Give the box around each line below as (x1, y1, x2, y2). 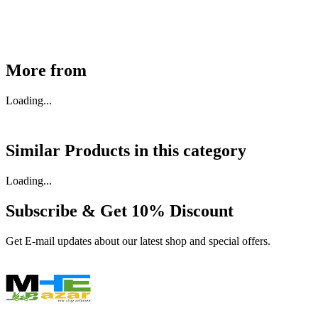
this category (153, 141, 246, 160)
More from (6, 61, 87, 80)
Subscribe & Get (6, 201, 127, 220)
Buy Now (63, 10, 94, 19)
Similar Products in (6, 141, 153, 160)
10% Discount (131, 201, 234, 220)
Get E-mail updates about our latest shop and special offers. (6, 234, 270, 247)
